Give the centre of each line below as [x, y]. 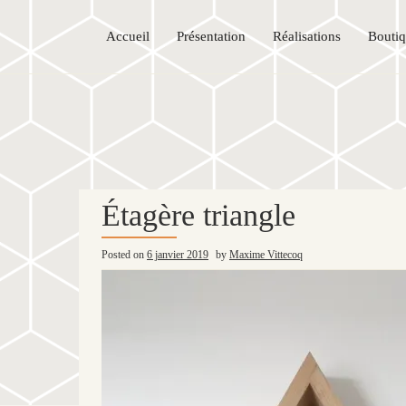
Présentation [211, 36]
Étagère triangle [198, 215]
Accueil [128, 36]
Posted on [124, 254]
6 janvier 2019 [178, 254]
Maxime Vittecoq [266, 254]
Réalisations [307, 36]
